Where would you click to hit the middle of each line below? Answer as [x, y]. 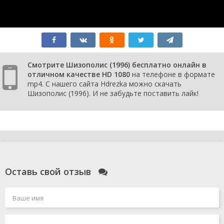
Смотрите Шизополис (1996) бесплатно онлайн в [117, 65]
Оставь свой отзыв [49, 172]
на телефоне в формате [172, 74]
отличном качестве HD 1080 [79, 74]
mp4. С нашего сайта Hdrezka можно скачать [104, 84]
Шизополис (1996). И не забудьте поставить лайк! [113, 93]
